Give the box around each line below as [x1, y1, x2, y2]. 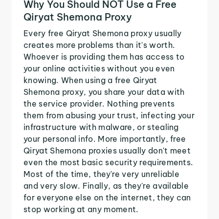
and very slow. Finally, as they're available [23, 180, 189, 191]
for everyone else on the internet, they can [23, 192, 191, 202]
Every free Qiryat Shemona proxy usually [23, 28, 182, 38]
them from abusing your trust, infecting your [23, 110, 195, 120]
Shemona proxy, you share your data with [23, 87, 185, 97]
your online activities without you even [23, 63, 175, 73]
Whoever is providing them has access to [23, 51, 185, 62]
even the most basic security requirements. [23, 157, 194, 167]
